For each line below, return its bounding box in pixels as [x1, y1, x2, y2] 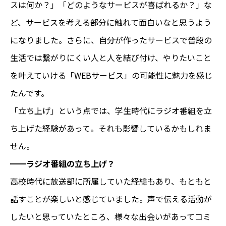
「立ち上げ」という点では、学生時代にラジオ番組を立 [10, 104, 212, 117]
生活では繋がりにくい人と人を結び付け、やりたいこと [10, 51, 211, 64]
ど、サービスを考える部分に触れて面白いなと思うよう [10, 16, 211, 29]
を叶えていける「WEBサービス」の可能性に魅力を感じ [10, 69, 212, 82]
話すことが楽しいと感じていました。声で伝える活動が [10, 193, 212, 205]
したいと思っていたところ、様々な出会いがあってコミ [10, 210, 211, 223]
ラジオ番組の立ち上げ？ [26, 157, 115, 170]
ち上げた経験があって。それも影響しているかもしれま [10, 122, 211, 135]
